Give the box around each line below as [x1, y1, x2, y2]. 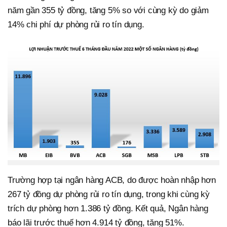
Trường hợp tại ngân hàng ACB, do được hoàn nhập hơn [8, 175, 216, 185]
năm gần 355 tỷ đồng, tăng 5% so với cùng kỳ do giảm [8, 5, 209, 15]
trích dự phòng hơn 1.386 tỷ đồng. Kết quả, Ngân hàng [8, 204, 208, 214]
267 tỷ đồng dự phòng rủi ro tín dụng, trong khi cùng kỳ [8, 190, 210, 200]
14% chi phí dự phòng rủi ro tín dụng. [8, 19, 144, 29]
